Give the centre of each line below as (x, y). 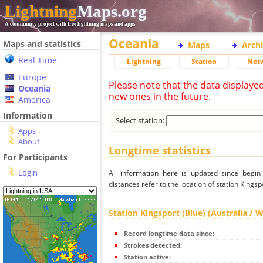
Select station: (141, 120)
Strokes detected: (153, 245)
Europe (32, 77)
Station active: (147, 257)
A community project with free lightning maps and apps (70, 24)
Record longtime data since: (169, 234)
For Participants (35, 157)
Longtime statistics (160, 151)
